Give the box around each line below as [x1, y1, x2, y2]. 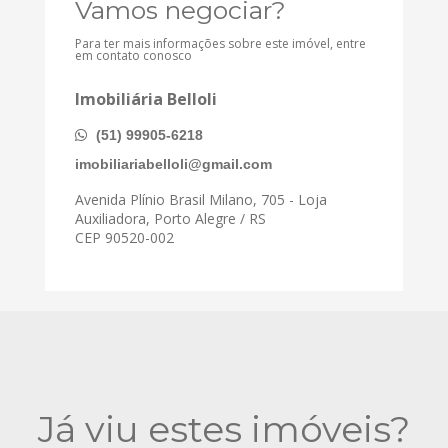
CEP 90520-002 [75, 227, 174, 247]
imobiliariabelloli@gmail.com [75, 155, 272, 172]
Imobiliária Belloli [75, 87, 217, 110]
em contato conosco [75, 46, 192, 64]
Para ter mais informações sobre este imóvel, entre [75, 34, 366, 52]
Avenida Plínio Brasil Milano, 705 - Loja [75, 189, 327, 209]
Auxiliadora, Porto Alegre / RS [75, 208, 266, 228]
